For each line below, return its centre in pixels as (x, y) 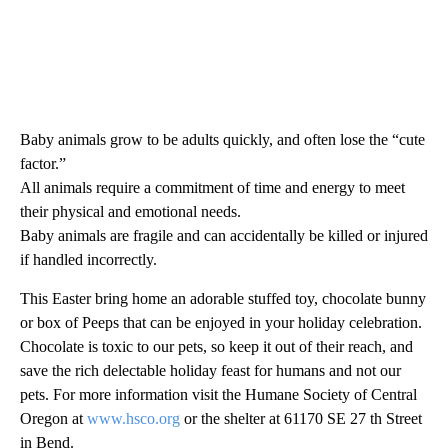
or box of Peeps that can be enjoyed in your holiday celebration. (221, 323)
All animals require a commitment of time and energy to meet (212, 188)
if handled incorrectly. (88, 260)
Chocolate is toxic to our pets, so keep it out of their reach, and (216, 347)
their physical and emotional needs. (130, 212)
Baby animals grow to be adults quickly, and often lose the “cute (222, 140)
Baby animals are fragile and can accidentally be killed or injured (224, 236)
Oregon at (53, 419)
